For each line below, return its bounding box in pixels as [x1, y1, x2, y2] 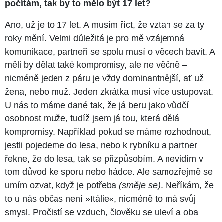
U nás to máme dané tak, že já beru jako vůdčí [5, 100, 189, 111]
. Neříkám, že [161, 180, 214, 191]
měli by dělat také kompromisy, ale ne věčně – [5, 60, 187, 70]
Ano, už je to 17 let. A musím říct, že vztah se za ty [5, 20, 204, 30]
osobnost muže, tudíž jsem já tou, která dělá [5, 113, 179, 124]
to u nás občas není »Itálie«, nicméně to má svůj [5, 194, 196, 204]
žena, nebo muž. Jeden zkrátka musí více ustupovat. [5, 87, 213, 97]
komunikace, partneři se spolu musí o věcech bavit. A [5, 47, 215, 57]
